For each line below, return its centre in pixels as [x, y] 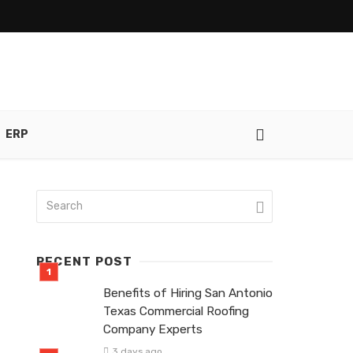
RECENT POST [85, 262]
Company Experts [153, 330]
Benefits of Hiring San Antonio [188, 294]
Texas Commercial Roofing [176, 312]
